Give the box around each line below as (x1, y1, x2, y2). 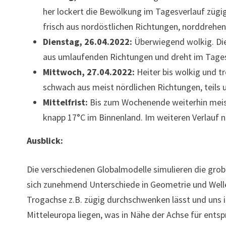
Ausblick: (27, 135, 64, 146)
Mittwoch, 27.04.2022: (43, 66, 137, 78)
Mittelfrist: (43, 96, 88, 108)
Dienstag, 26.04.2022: (43, 36, 133, 47)
